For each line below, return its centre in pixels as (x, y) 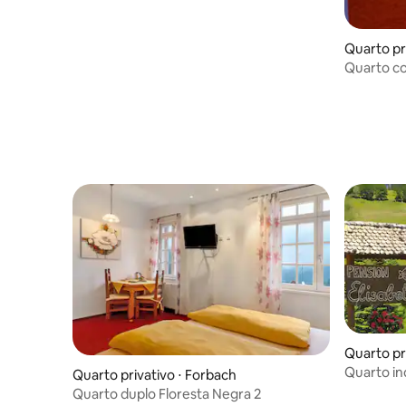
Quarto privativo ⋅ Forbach (155, 374)
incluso (366, 389)
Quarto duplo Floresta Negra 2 (167, 393)
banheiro (372, 84)
